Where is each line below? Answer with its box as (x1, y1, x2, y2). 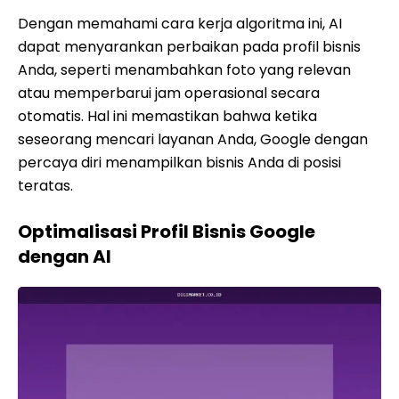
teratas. (18, 175, 73, 196)
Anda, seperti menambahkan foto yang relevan (18, 60, 351, 80)
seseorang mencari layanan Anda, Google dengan (18, 129, 368, 150)
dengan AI (18, 244, 111, 269)
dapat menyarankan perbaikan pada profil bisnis (18, 37, 361, 57)
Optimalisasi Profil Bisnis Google (18, 219, 315, 244)
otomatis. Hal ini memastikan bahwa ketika (18, 106, 317, 126)
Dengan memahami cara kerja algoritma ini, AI (18, 13, 342, 34)
